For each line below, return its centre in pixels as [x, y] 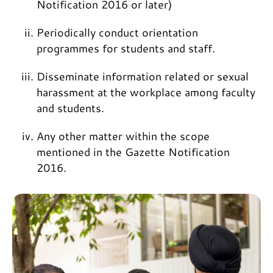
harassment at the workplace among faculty [146, 92]
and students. [70, 108]
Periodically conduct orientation [117, 33]
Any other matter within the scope [123, 136]
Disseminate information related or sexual [143, 76]
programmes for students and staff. [126, 48]
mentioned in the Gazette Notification [133, 152]
